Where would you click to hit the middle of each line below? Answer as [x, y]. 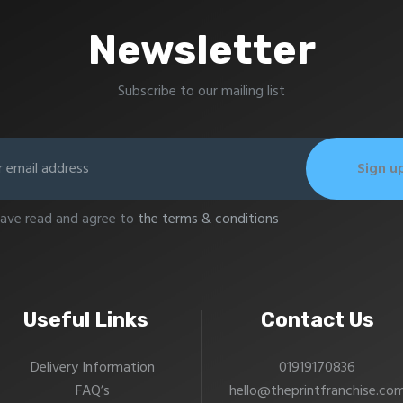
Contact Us [317, 319]
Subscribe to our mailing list [201, 91]
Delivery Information [93, 367]
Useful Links [85, 319]
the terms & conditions [208, 220]
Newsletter [201, 50]
